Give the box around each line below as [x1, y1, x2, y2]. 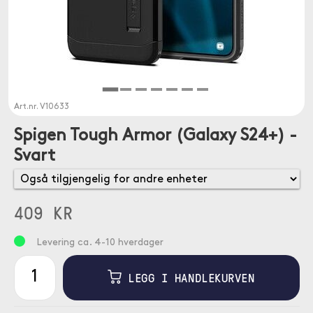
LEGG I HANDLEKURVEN [121, 270, 255, 286]
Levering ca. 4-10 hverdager [36, 238, 163, 248]
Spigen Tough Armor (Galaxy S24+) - [13, 128, 297, 145]
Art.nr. [13, 103, 40, 111]
